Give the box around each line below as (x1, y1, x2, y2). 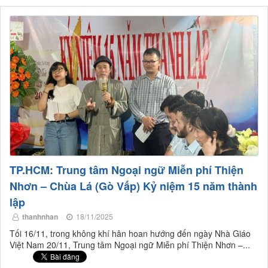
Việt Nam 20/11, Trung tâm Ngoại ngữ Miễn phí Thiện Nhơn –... (10, 238, 250, 251)
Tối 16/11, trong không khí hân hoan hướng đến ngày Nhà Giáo (10, 227, 251, 239)
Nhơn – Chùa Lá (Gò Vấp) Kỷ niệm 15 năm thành (10, 178, 257, 194)
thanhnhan (22, 211, 58, 222)
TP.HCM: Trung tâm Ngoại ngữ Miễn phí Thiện (10, 162, 243, 178)
